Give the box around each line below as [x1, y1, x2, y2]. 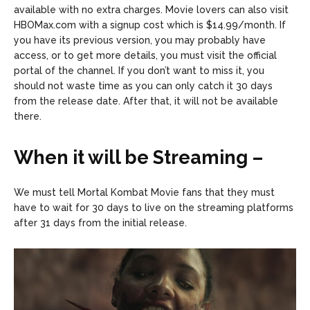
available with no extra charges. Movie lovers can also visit [14, 3, 289, 15]
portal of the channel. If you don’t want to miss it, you [14, 64, 264, 76]
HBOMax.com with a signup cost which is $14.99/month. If [14, 19, 286, 30]
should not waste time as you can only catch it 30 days [14, 80, 273, 91]
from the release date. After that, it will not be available [14, 95, 278, 107]
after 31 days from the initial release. [14, 217, 187, 228]
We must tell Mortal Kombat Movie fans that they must [14, 186, 275, 198]
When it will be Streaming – [14, 146, 264, 168]
